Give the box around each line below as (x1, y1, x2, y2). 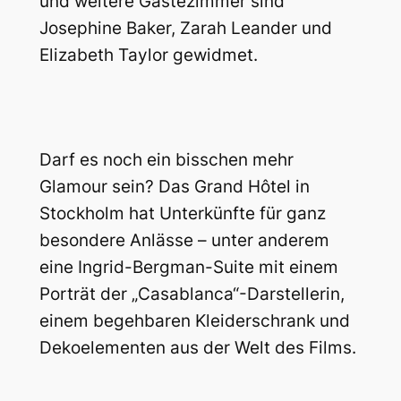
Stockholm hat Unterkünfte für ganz (38, 203, 326, 224)
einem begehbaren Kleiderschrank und (38, 311, 350, 331)
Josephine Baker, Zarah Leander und (38, 18, 332, 39)
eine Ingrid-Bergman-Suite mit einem (38, 257, 338, 277)
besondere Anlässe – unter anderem (38, 230, 329, 251)
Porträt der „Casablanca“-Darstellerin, (38, 284, 345, 304)
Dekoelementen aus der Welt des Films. (38, 337, 356, 358)
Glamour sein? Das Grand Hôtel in (38, 176, 310, 197)
